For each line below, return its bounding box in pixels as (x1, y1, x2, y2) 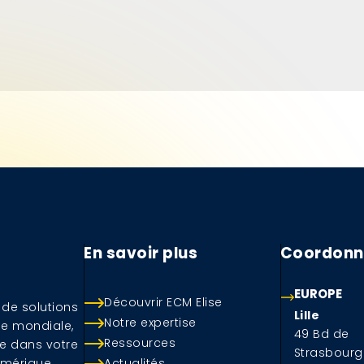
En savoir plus (84, 242, 198, 265)
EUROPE (293, 284, 342, 302)
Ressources (104, 334, 176, 351)
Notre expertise (104, 314, 197, 331)
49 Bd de (293, 325, 349, 342)
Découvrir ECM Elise (104, 293, 223, 310)
